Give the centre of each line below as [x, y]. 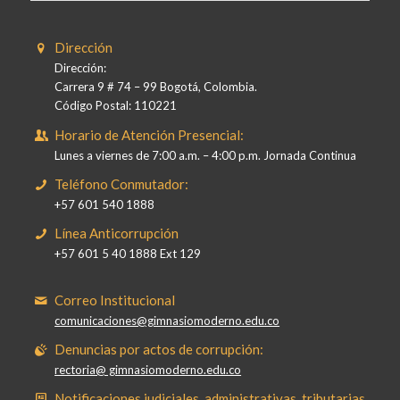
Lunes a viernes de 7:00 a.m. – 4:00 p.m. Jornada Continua [206, 155]
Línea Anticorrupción [117, 233]
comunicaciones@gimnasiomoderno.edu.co [167, 320]
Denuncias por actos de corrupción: [159, 349]
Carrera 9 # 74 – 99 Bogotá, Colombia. [156, 87]
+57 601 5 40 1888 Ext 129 [128, 253]
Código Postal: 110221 [116, 106]
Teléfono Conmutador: [122, 183]
